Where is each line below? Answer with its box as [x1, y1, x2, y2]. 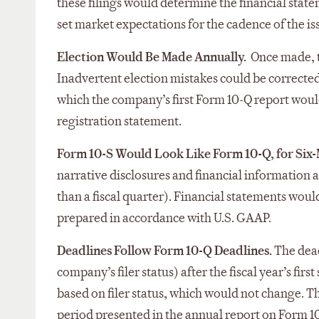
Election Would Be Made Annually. [57, 48, 246, 66]
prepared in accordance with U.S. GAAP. [57, 209, 271, 226]
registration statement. [57, 113, 182, 130]
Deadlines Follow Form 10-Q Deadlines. [57, 242, 274, 259]
